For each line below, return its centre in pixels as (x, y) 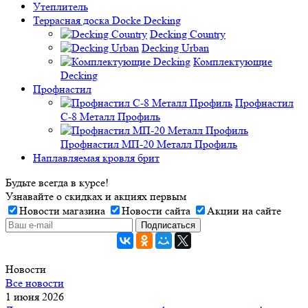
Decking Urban (175, 48)
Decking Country (188, 34)
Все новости (35, 283)
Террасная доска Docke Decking (107, 20)
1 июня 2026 (35, 297)
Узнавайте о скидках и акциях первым (96, 196)
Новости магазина (62, 211)
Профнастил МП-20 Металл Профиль (149, 144)
